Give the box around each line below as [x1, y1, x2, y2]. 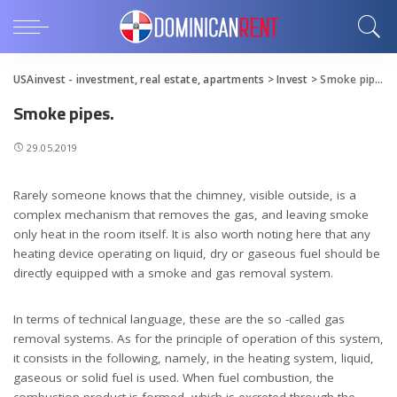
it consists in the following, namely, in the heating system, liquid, [13, 349, 374, 366]
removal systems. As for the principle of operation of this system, [13, 330, 384, 346]
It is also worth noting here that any [168, 225, 370, 242]
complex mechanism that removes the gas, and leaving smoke [13, 206, 369, 222]
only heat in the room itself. [13, 225, 168, 242]
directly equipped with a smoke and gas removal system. [13, 264, 333, 281]
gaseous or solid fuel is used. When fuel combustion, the [13, 369, 334, 385]
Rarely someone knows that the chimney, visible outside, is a [13, 186, 356, 203]
